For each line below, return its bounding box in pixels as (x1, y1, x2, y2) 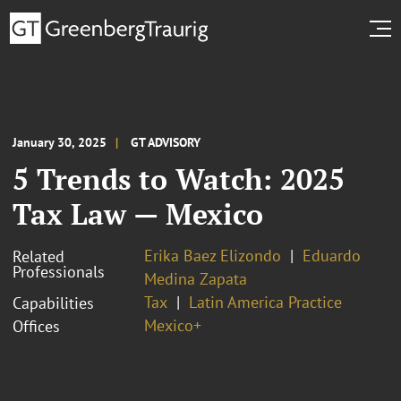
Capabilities (13, 292, 94, 313)
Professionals (13, 260, 105, 282)
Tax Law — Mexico (13, 194, 263, 233)
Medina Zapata (144, 268, 247, 289)
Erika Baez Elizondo (144, 244, 281, 266)
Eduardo (303, 244, 361, 266)
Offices (13, 315, 60, 337)
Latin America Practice (189, 291, 342, 312)
